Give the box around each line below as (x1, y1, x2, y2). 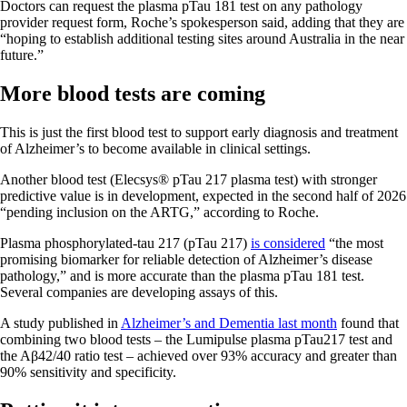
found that (337, 315, 399, 332)
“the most (325, 235, 383, 252)
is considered (251, 235, 325, 252)
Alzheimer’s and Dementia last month (121, 315, 337, 332)
